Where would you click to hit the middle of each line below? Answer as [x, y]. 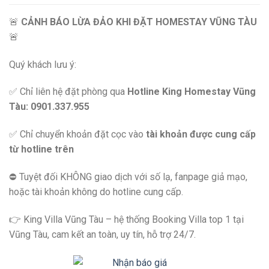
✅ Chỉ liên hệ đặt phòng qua [68, 92]
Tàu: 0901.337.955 [49, 107]
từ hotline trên [41, 150]
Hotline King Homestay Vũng [192, 92]
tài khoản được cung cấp [201, 134]
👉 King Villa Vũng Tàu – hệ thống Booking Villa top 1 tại [126, 219]
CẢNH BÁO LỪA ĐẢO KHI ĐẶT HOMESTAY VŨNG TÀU [139, 22]
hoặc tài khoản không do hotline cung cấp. [96, 192]
